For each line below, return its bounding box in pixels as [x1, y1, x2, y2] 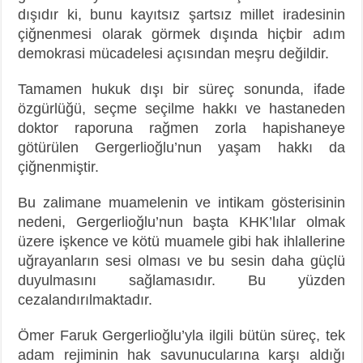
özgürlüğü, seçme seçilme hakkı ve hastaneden [18, 100, 345, 117]
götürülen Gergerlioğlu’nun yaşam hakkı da [18, 139, 345, 156]
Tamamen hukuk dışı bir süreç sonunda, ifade [18, 80, 345, 97]
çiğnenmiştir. [18, 158, 100, 175]
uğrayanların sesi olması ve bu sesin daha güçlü [18, 252, 345, 269]
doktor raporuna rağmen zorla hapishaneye [18, 119, 345, 136]
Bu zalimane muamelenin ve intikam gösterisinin [18, 194, 345, 211]
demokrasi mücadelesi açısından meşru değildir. [18, 45, 330, 62]
